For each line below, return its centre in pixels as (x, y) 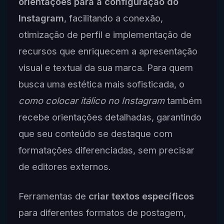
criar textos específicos (141, 196)
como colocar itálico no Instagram (91, 101)
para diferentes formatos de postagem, (102, 212)
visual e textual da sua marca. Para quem (105, 68)
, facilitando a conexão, (113, 18)
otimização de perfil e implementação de (105, 35)
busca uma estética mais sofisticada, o (101, 84)
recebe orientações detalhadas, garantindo (110, 117)
